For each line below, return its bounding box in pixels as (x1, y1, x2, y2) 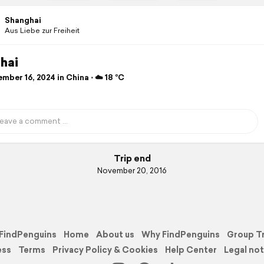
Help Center (165, 243, 217, 256)
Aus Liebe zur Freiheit (4, 25, 80, 35)
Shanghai (4, 15, 41, 26)
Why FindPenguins (141, 228, 220, 240)
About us (96, 228, 134, 240)
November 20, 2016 (97, 165, 167, 177)
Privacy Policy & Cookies (52, 243, 158, 256)
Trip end (113, 152, 151, 165)
